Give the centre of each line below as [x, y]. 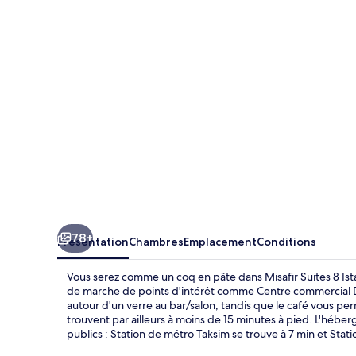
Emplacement [220, 241]
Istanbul [93, 39]
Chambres [156, 241]
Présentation [93, 241]
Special [88, 85]
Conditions [286, 241]
